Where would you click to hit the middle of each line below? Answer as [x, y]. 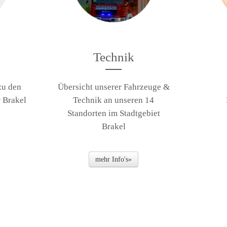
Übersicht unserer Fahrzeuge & [113, 87]
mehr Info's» [113, 160]
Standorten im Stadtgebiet [113, 113]
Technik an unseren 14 [113, 100]
